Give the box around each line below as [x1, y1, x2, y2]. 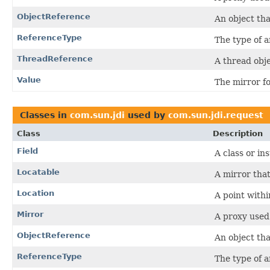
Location [17, 188, 54, 198]
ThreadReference [17, 54, 93, 63]
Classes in [20, 110, 70, 120]
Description [213, 128, 263, 138]
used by [125, 110, 168, 120]
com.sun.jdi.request [168, 110, 263, 120]
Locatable [17, 167, 60, 177]
